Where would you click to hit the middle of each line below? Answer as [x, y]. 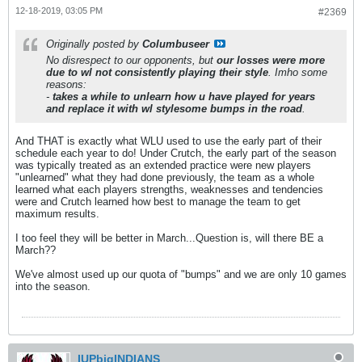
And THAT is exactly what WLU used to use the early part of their [168, 141]
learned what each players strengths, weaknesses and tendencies [169, 189]
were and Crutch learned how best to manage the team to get [158, 202]
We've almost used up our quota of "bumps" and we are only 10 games [181, 274]
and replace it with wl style [113, 109]
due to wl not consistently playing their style [157, 72]
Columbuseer [176, 44]
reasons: [66, 84]
